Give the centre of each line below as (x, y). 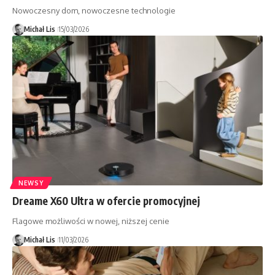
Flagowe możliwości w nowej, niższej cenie (91, 221)
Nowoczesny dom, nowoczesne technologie (94, 10)
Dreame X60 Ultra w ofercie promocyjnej (106, 201)
